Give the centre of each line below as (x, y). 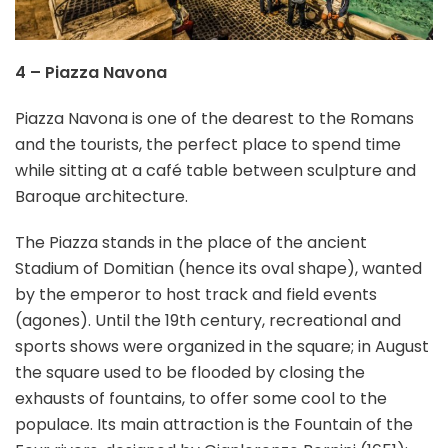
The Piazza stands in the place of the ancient (191, 243)
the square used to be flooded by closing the (190, 373)
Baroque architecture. (101, 197)
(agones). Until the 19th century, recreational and (208, 321)
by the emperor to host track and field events (196, 295)
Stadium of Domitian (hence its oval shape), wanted (218, 269)
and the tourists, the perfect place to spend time (208, 145)
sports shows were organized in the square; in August (222, 347)
